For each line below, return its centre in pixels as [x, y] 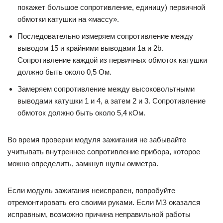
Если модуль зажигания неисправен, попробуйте [91, 191]
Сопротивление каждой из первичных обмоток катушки [112, 60]
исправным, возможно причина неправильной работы [99, 215]
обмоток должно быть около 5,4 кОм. [81, 113]
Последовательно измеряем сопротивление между [105, 36]
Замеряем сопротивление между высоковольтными [106, 89]
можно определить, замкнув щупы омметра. [83, 164]
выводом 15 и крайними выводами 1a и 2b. [90, 48]
